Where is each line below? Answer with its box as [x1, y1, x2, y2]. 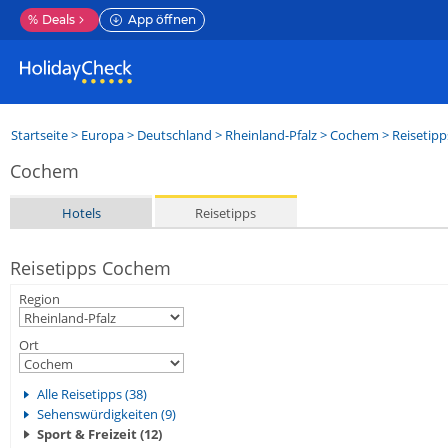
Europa [81, 126, 124, 144]
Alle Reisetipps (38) [37, 385, 147, 403]
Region [19, 290, 60, 308]
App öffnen [128, 12, 196, 27]
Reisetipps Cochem [10, 256, 171, 280]
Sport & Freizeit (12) [37, 425, 162, 443]
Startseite [11, 126, 68, 144]
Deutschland [137, 126, 212, 144]
